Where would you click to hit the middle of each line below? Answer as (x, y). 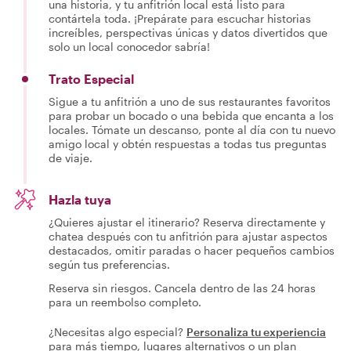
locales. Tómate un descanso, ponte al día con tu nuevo (192, 129)
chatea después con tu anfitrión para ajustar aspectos (188, 236)
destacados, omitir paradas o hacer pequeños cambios (192, 250)
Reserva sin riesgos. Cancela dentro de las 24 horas (182, 288)
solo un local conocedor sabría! (129, 46)
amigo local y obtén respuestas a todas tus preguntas (188, 143)
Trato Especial (91, 78)
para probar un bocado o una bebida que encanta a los (191, 115)
